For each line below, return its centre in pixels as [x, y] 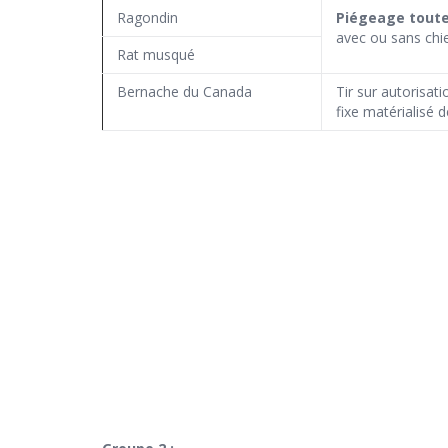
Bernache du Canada [184, 92]
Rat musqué [156, 55]
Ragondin [147, 18]
